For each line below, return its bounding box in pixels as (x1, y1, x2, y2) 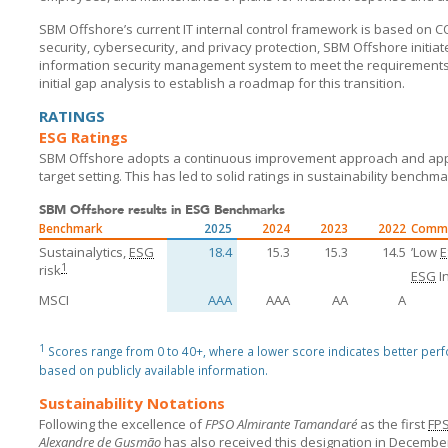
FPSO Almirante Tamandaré (205, 415, 357, 433)
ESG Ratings (39, 127, 128, 147)
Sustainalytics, (39, 243, 129, 261)
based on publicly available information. (39, 362, 268, 378)
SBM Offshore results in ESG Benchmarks (39, 201, 285, 217)
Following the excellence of (39, 415, 205, 433)
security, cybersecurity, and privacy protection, (39, 38, 323, 56)
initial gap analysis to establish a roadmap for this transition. (39, 74, 405, 92)
